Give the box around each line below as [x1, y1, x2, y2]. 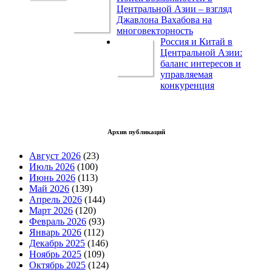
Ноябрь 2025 [29, 249, 81, 260]
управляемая [160, 69, 212, 80]
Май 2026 [29, 183, 69, 194]
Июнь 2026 [29, 172, 75, 183]
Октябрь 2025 [29, 260, 86, 271]
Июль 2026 [29, 161, 75, 172]
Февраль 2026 [29, 216, 86, 227]
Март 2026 [29, 205, 73, 216]
